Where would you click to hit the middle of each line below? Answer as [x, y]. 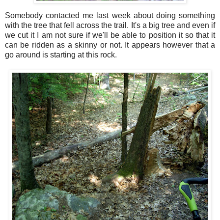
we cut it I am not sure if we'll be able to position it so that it [110, 35]
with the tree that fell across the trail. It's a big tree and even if [110, 25]
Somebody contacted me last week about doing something [110, 15]
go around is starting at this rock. [61, 55]
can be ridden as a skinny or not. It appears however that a [110, 45]
